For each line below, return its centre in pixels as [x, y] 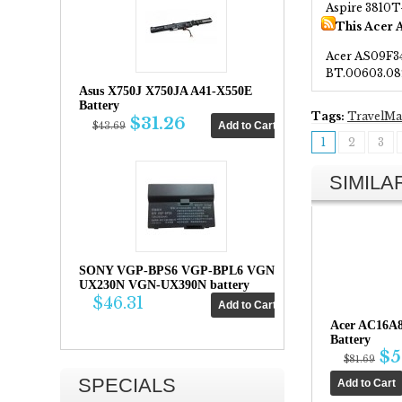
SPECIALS [127, 385]
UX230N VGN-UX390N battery [164, 285]
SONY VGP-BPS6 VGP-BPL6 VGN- [179, 271]
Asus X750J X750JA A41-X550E [166, 91]
